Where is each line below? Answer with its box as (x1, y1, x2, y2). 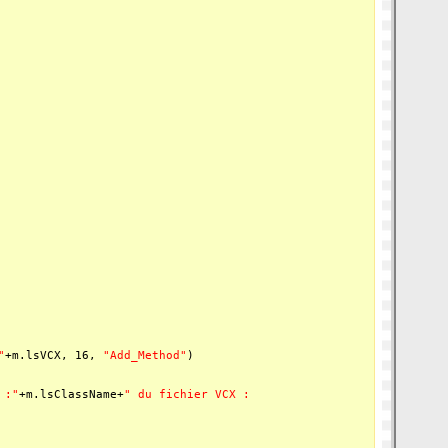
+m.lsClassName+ (19, 388, 124, 401)
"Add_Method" (103, 349, 187, 362)
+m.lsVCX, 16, (5, 349, 103, 362)
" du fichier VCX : (124, 388, 250, 401)
